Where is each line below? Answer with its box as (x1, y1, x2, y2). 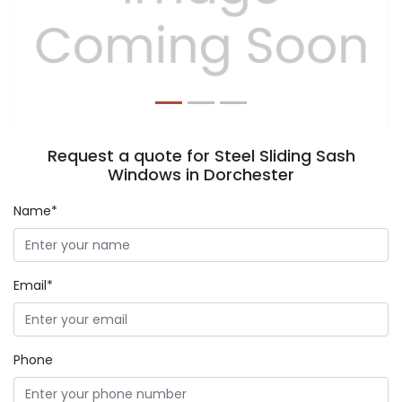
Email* (13, 276, 53, 294)
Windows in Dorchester (108, 163, 294, 186)
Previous (40, 21, 100, 42)
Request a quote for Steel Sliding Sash (47, 144, 355, 167)
